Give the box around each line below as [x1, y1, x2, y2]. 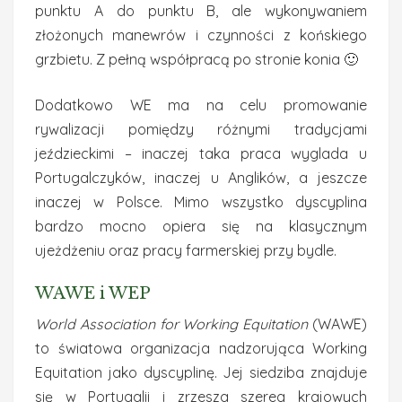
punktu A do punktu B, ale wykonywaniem [35, 2, 367, 20]
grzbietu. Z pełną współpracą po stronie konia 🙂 [35, 50, 358, 68]
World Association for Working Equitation [35, 315, 309, 333]
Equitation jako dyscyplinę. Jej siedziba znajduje [35, 363, 367, 381]
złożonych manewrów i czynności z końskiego [35, 26, 367, 44]
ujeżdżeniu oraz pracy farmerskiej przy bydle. [35, 241, 340, 259]
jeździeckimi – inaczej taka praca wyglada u [35, 144, 367, 162]
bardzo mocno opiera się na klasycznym [35, 217, 367, 235]
